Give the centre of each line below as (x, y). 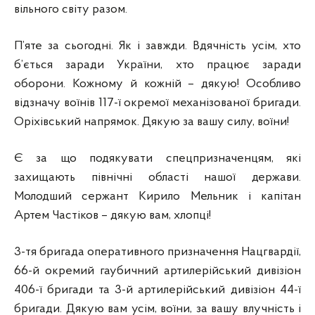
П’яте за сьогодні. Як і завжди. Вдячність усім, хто (157, 46)
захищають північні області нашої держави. (157, 178)
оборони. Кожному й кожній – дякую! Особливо (157, 84)
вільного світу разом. (71, 10)
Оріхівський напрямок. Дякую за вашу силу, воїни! (152, 122)
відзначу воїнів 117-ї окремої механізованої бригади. (157, 103)
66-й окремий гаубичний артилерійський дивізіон (157, 271)
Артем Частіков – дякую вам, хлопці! (112, 216)
